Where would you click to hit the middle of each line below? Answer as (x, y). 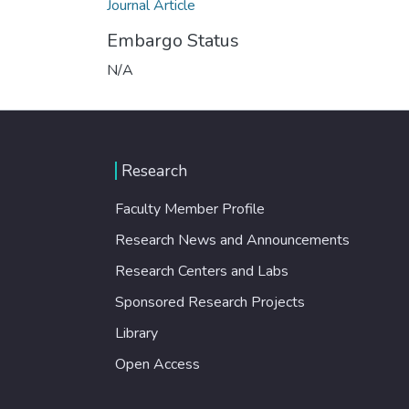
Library (136, 333)
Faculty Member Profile (190, 209)
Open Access (157, 364)
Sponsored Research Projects (210, 302)
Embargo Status (173, 40)
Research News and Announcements (232, 240)
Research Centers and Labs (202, 271)
